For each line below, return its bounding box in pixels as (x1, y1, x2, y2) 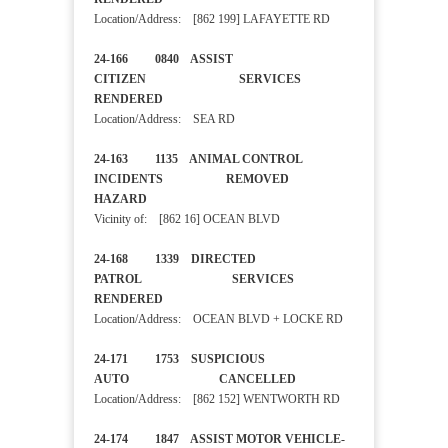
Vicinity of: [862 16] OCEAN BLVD (94, 212, 280, 227)
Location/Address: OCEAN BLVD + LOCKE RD (94, 312, 343, 327)
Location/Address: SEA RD (94, 112, 235, 127)
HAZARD (94, 192, 186, 207)
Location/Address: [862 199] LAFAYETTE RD (94, 12, 330, 27)
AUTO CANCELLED (94, 372, 350, 387)
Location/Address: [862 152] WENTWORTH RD (94, 392, 340, 407)
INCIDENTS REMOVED (94, 172, 289, 187)
